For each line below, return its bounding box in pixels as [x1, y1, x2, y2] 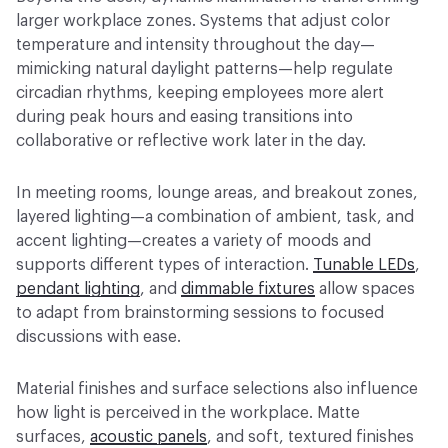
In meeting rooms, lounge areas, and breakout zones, [16, 185, 418, 201]
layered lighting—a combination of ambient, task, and [16, 209, 414, 225]
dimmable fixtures [181, 281, 315, 297]
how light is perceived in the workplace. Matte [16, 405, 360, 421]
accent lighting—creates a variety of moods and [16, 233, 371, 249]
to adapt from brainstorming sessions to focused [16, 305, 384, 321]
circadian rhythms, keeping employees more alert [16, 85, 384, 101]
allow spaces [315, 281, 415, 297]
